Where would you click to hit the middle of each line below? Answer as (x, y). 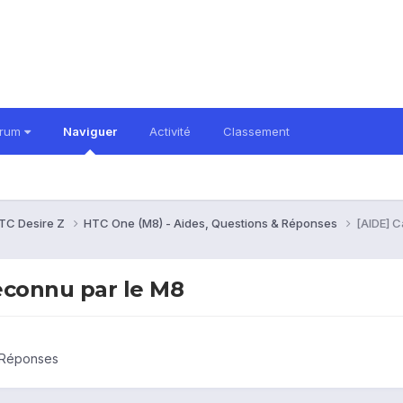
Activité (170, 131)
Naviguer (90, 131)
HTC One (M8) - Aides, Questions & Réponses (212, 223)
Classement (256, 131)
